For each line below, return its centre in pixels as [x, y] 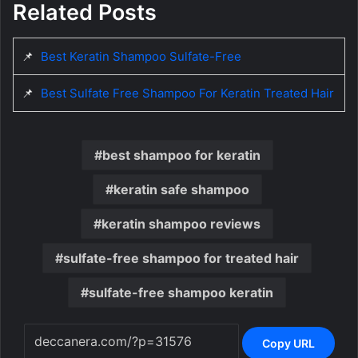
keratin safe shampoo [181, 190]
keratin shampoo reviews [181, 224]
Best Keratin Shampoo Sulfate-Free [141, 57]
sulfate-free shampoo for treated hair [181, 259]
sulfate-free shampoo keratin [181, 293]
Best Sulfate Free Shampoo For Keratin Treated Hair [187, 93]
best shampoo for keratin [181, 155]
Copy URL [288, 343]
